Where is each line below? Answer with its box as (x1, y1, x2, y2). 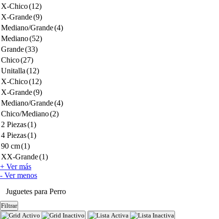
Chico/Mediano (1, 109, 49, 118)
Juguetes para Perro (6, 187, 66, 196)
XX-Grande (1, 153, 38, 161)
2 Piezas (1, 120, 26, 129)
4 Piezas (1, 131, 26, 139)
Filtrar (1, 202, 17, 209)
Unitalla (1, 66, 25, 75)
